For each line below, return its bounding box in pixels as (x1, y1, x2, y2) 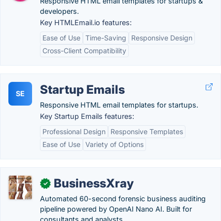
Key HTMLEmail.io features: (40, 18, 132, 27)
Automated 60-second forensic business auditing (40, 194, 206, 203)
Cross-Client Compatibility (42, 46, 126, 55)
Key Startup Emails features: (40, 112, 134, 120)
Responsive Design (131, 34, 192, 42)
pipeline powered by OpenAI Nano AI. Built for (40, 205, 192, 213)
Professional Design (42, 127, 106, 136)
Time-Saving (85, 34, 126, 42)
